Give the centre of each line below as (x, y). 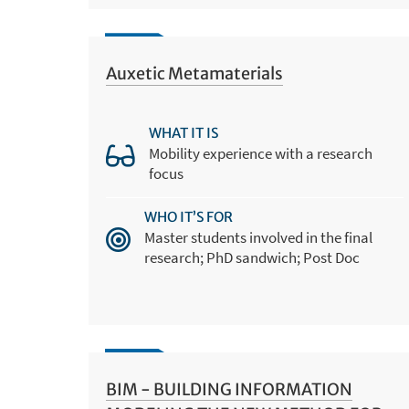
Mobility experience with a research (260, 153)
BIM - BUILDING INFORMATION (229, 390)
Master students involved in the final (258, 237)
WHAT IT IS (183, 132)
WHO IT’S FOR (188, 216)
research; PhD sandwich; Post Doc (252, 257)
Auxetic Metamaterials (194, 74)
